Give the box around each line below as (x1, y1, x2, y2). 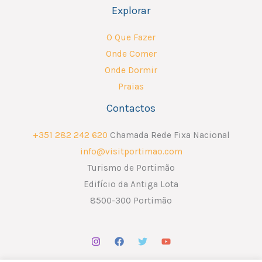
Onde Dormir (105, 64, 157, 75)
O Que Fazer (106, 32, 156, 43)
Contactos (106, 101, 156, 115)
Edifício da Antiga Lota (84, 179, 178, 190)
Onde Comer (105, 48, 157, 59)
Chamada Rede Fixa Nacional (107, 130, 230, 141)
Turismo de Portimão (87, 163, 175, 174)
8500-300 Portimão (90, 195, 172, 206)
